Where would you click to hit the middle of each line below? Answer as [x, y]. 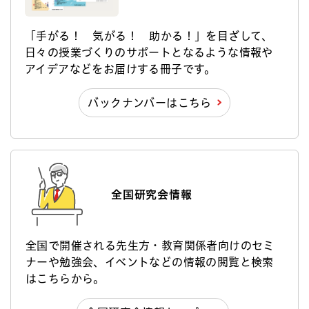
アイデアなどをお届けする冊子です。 [120, 69]
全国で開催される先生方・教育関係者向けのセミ [150, 245]
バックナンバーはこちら [150, 102]
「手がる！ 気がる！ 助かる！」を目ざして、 [149, 36]
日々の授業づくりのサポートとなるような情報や [149, 52]
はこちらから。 [65, 278]
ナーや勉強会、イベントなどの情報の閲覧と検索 [150, 262]
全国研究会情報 [152, 194]
